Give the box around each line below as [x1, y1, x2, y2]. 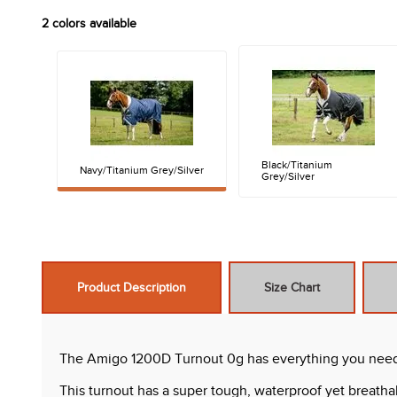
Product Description [77, 280, 186, 294]
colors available [49, 16, 136, 30]
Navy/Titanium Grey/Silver [79, 164, 204, 177]
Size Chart [264, 280, 320, 294]
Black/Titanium [261, 158, 332, 171]
